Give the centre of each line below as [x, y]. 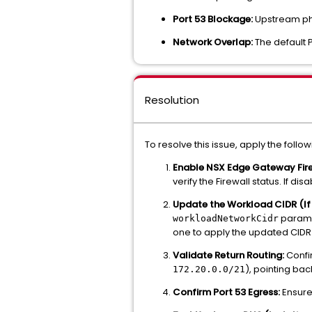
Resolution [172, 100]
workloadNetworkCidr [226, 218]
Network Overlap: [213, 42]
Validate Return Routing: [228, 255]
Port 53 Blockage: [213, 19]
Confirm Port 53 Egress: [226, 292]
